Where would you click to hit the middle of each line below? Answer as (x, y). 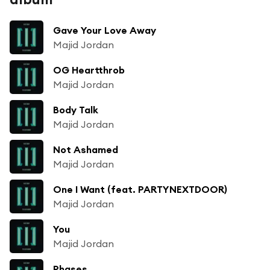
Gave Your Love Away (105, 30)
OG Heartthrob (89, 70)
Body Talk (76, 109)
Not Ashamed (86, 149)
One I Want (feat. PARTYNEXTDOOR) (140, 189)
